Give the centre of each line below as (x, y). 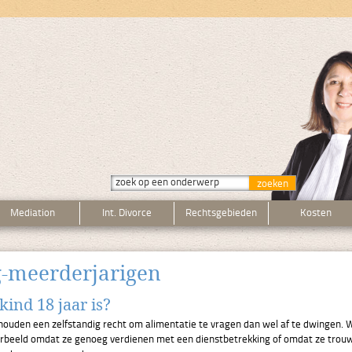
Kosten (315, 213)
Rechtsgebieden (221, 213)
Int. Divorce (127, 213)
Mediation (33, 213)
